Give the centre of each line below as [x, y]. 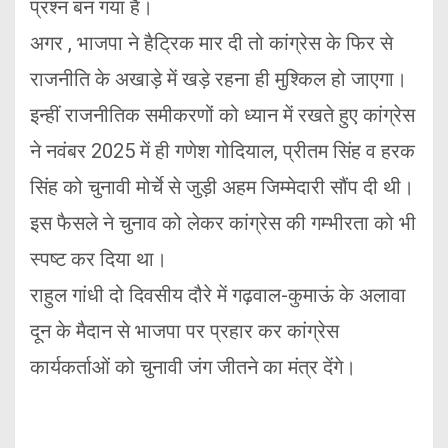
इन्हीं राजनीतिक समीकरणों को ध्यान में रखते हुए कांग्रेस [222, 115]
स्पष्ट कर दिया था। [98, 259]
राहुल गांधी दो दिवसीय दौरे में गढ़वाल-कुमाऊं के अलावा [218, 295]
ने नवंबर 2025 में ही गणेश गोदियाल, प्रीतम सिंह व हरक [222, 151]
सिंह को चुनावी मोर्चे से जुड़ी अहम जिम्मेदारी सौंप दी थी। [222, 187]
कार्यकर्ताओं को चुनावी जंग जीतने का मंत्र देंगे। [195, 367]
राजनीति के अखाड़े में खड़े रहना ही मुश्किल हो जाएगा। [218, 79]
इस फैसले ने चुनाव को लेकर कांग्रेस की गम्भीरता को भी [223, 223]
